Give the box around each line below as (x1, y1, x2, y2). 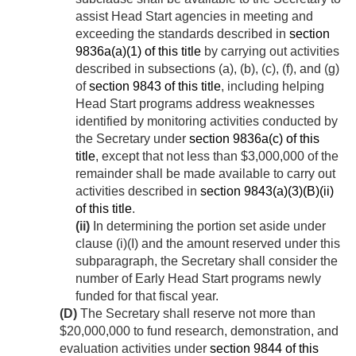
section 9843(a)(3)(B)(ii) (200, 184, 334, 199)
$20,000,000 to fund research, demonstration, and (60, 324, 339, 339)
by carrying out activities (201, 44, 339, 59)
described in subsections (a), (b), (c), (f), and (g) (75, 62, 339, 76)
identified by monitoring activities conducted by (75, 114, 338, 129)
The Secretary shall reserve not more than (77, 307, 315, 321)
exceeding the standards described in (75, 27, 289, 41)
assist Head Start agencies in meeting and (75, 10, 313, 24)
